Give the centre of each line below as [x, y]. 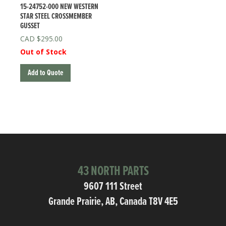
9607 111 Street [113, 187]
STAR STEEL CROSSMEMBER [56, 16]
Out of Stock [43, 51]
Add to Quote [45, 73]
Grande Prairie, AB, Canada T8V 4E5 [113, 202]
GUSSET [30, 26]
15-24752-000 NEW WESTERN [59, 7]
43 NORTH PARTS [113, 172]
